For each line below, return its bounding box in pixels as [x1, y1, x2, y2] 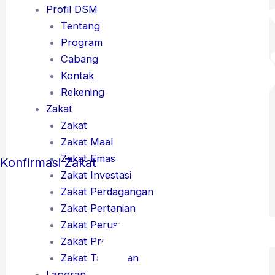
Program [61, 36, 103, 49]
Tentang [61, 20, 101, 33]
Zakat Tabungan [61, 252, 139, 265]
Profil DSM [45, 3, 98, 16]
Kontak [61, 69, 95, 82]
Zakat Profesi [61, 235, 124, 248]
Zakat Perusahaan [61, 219, 147, 231]
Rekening [61, 86, 105, 99]
